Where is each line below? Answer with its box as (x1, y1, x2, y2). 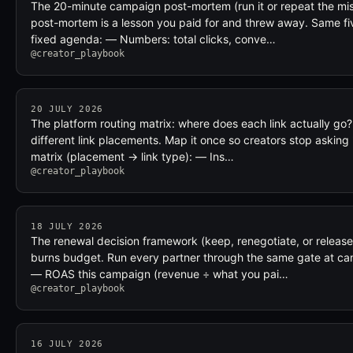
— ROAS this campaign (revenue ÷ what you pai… (31, 267, 288, 281)
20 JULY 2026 (31, 104, 103, 114)
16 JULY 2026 (31, 339, 103, 349)
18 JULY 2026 (31, 221, 103, 232)
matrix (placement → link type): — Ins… (31, 150, 234, 163)
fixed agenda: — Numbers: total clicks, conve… (31, 32, 276, 46)
